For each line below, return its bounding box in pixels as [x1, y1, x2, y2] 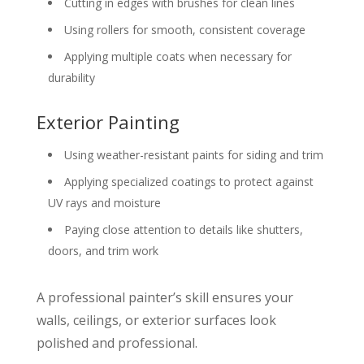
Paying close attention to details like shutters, [63, 221, 303, 237]
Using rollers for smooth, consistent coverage [63, 21, 305, 37]
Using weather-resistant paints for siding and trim [63, 146, 323, 162]
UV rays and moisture [47, 194, 161, 210]
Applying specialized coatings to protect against [63, 173, 314, 189]
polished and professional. [36, 333, 197, 352]
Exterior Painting [36, 109, 180, 134]
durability [47, 69, 95, 85]
